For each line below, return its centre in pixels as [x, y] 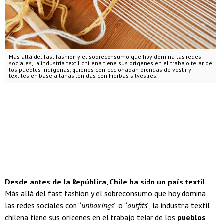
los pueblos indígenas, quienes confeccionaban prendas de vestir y [100, 70]
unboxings [98, 205]
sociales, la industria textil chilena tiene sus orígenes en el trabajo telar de [110, 63]
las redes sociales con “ [43, 205]
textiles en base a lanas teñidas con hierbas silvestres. [83, 76]
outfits [137, 205]
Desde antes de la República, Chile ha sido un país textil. [106, 182]
